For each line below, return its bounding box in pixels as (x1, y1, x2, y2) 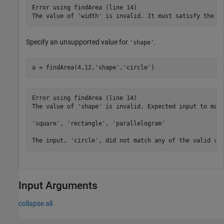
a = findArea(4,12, (31, 64, 95, 71)
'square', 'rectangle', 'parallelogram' (31, 120, 165, 127)
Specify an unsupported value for (26, 37, 129, 46)
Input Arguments (18, 179, 97, 191)
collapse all (18, 199, 52, 207)
